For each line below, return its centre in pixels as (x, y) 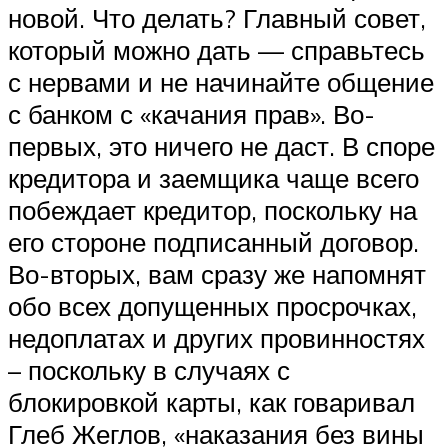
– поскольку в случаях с (149, 369)
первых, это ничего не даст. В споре (221, 145)
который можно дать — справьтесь (216, 49)
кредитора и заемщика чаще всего (213, 177)
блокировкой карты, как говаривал (211, 401)
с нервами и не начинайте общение (221, 81)
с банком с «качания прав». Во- (191, 113)
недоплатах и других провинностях (216, 337)
